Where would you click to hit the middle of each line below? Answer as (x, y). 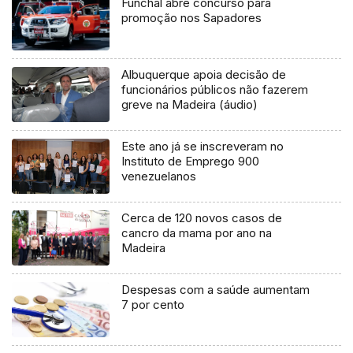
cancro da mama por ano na (197, 233)
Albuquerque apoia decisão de (204, 75)
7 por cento (153, 305)
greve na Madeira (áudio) (190, 105)
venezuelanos (159, 176)
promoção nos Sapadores (192, 18)
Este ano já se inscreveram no (203, 147)
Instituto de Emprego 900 (191, 162)
